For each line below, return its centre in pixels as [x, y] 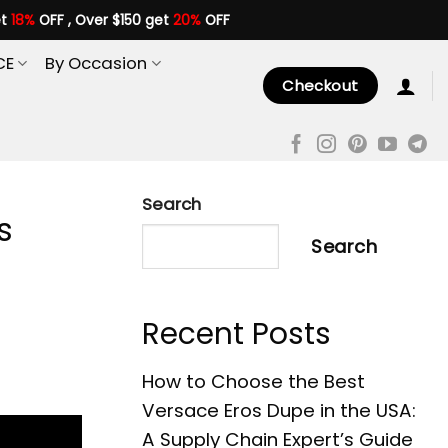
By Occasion [96, 63]
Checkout [320, 85]
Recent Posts [236, 333]
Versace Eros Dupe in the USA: [279, 411]
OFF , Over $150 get [103, 20]
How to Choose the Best [253, 382]
